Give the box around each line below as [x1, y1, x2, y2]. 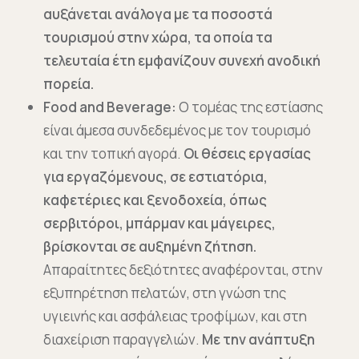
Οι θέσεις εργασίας [184, 144, 311, 163]
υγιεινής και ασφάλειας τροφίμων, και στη [43, 307, 307, 325]
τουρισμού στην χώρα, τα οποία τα [43, 28, 272, 46]
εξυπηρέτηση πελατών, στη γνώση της [43, 284, 286, 302]
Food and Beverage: [43, 98, 176, 116]
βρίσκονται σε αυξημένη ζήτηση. [43, 237, 256, 256]
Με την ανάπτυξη [202, 330, 315, 349]
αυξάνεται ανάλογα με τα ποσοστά [43, 5, 272, 23]
